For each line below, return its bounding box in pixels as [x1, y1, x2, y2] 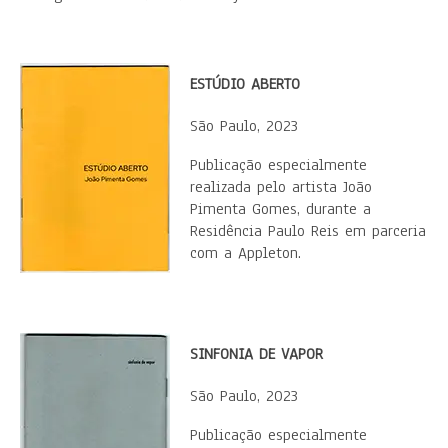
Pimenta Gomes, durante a [190, 198, 371, 220]
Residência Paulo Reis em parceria [190, 220, 426, 242]
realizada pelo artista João [190, 176, 372, 198]
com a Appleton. [190, 242, 301, 264]
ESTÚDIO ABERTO [190, 73, 300, 95]
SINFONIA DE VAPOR [190, 343, 323, 365]
